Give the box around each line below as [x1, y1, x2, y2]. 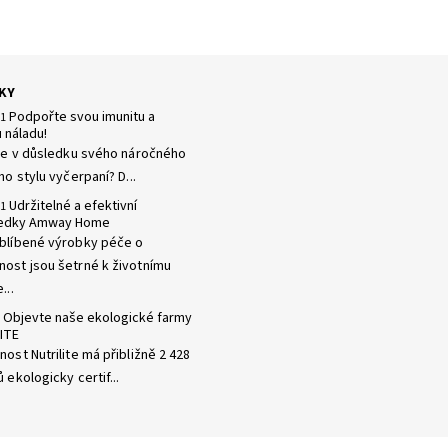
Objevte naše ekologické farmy [2, 307, 192, 328]
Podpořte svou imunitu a [8, 106, 155, 127]
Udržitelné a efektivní [8, 195, 137, 216]
